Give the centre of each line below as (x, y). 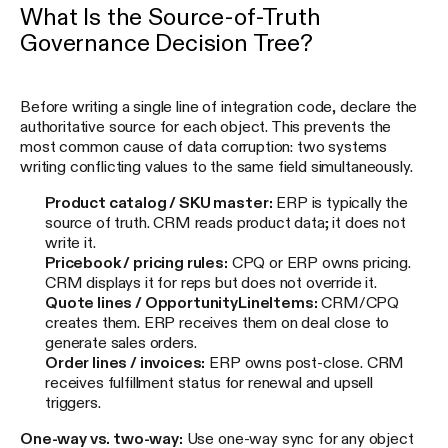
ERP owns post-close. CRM (305, 362)
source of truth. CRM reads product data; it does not (225, 222)
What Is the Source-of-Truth (170, 17)
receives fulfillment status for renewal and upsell (209, 382)
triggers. (73, 402)
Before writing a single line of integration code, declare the (219, 106)
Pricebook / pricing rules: (136, 262)
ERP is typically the (340, 202)
